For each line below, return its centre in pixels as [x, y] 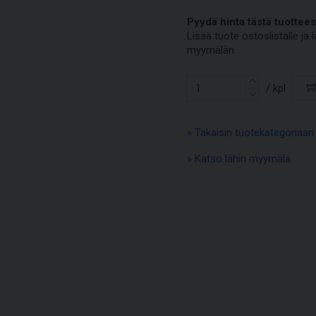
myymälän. [212, 50]
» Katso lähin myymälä [239, 159]
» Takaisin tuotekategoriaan [251, 133]
